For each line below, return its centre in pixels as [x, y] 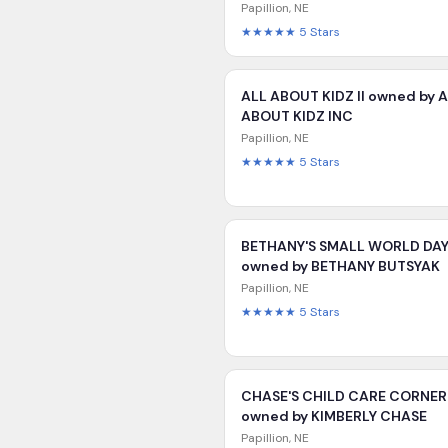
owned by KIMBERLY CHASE [334, 416]
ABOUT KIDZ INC [297, 116]
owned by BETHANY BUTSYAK [340, 266]
